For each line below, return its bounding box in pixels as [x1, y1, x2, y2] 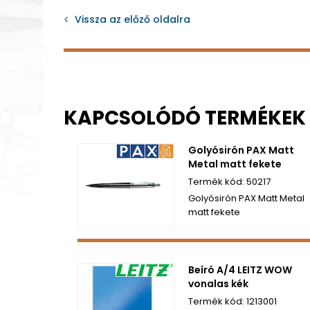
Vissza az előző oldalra [75, 12, 190, 26]
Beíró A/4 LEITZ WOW [188, 262, 292, 277]
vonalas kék [188, 276, 248, 291]
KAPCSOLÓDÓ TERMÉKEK [64, 104, 306, 131]
